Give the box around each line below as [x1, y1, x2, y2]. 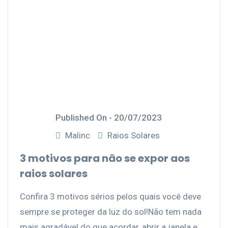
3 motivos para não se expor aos [20, 151, 190, 166]
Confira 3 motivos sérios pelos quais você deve [20, 191, 201, 202]
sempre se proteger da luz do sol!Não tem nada [20, 207, 202, 217]
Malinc [65, 130, 90, 141]
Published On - [55, 112, 114, 123]
